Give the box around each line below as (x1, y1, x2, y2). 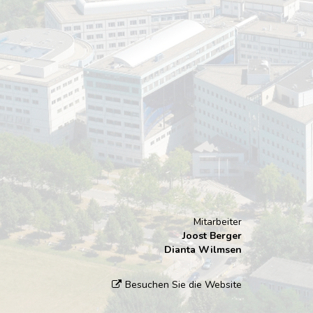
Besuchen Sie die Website (125, 278, 242, 291)
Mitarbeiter (194, 214, 242, 228)
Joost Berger (182, 228, 242, 242)
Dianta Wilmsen (164, 242, 242, 256)
